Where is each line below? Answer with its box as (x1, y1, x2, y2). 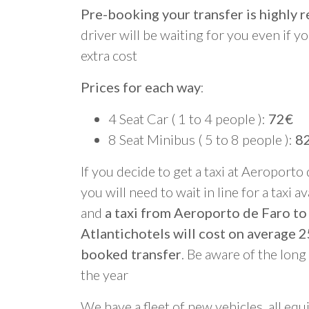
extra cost (81, 47, 137, 63)
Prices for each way (81, 79, 201, 95)
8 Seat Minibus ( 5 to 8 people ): (108, 131, 295, 148)
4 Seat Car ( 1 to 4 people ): (108, 110, 268, 127)
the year (81, 266, 128, 283)
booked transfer (81, 246, 181, 262)
